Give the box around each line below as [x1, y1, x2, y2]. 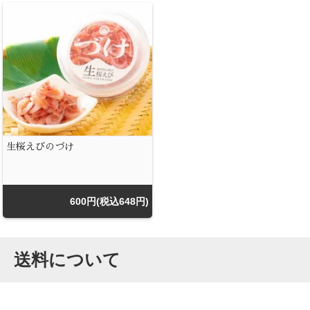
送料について [14, 249, 121, 269]
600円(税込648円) [70, 195, 149, 207]
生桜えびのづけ [6, 142, 74, 152]
